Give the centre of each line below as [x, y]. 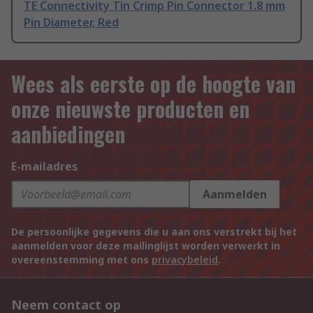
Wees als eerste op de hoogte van [153, 84]
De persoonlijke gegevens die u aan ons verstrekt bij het [154, 232]
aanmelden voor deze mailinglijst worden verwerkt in [146, 246]
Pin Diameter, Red [71, 23]
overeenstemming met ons [81, 260]
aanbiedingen [68, 134]
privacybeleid [185, 260]
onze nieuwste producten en [130, 109]
